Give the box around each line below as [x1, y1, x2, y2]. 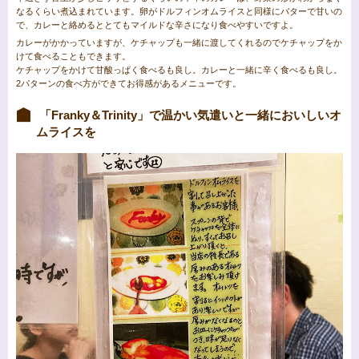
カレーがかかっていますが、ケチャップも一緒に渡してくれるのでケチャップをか [16, 38, 342, 48]
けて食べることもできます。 [16, 51, 131, 62]
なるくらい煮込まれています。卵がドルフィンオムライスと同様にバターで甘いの [16, 6, 342, 17]
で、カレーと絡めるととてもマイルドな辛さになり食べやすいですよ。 [16, 20, 298, 30]
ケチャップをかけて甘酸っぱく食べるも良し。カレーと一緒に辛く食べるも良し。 [16, 65, 342, 75]
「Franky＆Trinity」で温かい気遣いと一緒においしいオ [36, 108, 341, 123]
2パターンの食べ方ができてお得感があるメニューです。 [16, 79, 241, 89]
